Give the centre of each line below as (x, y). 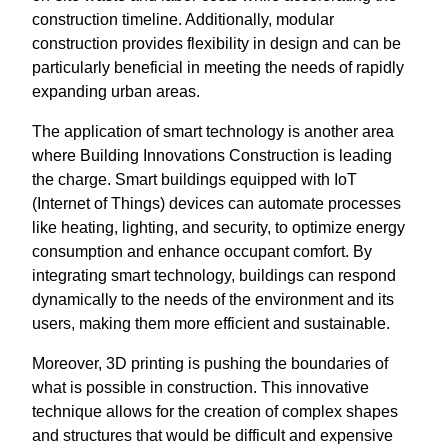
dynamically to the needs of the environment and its (213, 299)
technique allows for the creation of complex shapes (215, 411)
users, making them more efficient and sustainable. (211, 323)
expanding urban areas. (116, 91)
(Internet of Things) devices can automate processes (216, 203)
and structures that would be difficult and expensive (212, 435)
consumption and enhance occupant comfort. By (202, 251)
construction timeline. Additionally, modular (183, 19)
